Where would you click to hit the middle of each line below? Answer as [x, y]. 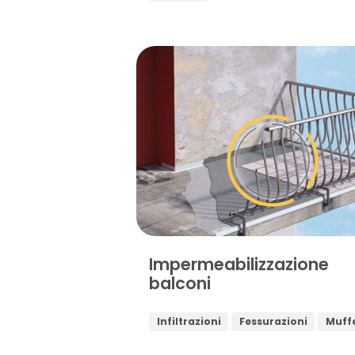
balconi [180, 284]
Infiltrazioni [189, 321]
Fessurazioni [273, 321]
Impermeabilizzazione [239, 265]
